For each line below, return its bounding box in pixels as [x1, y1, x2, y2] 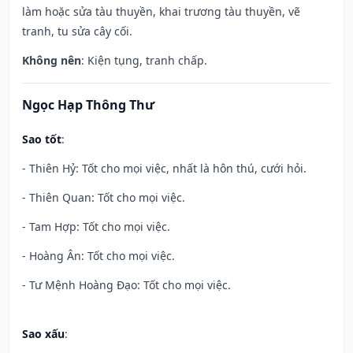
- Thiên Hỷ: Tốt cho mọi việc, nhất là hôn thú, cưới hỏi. [22, 161, 307, 176]
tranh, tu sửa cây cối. [22, 24, 132, 39]
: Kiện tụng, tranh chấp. [81, 53, 207, 69]
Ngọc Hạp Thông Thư [22, 96, 154, 114]
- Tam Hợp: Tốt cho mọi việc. [22, 219, 170, 235]
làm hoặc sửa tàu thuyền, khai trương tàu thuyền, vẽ [22, 4, 300, 20]
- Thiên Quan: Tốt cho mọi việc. [22, 190, 185, 206]
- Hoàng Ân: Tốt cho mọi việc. [22, 248, 175, 264]
